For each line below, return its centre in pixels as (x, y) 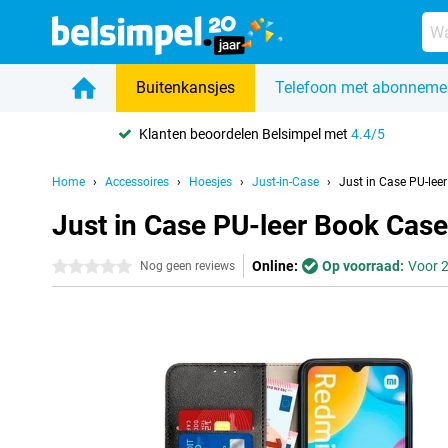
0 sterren (79, 267)
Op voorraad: (363, 266)
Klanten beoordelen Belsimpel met (245, 133)
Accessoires (137, 182)
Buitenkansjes (185, 87)
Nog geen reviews (187, 266)
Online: (275, 266)
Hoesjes (210, 182)
